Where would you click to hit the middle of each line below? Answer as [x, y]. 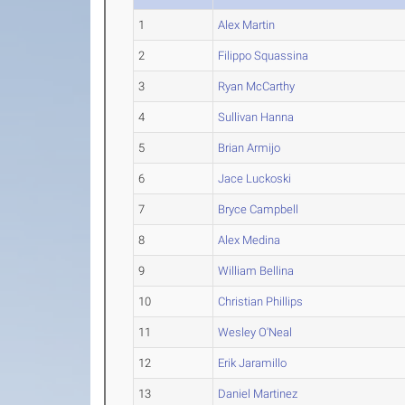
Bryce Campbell [259, 209]
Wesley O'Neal [255, 332]
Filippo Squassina [264, 56]
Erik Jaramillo [253, 363]
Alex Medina [250, 240]
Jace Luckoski [255, 179]
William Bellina [256, 271]
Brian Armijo [250, 148]
